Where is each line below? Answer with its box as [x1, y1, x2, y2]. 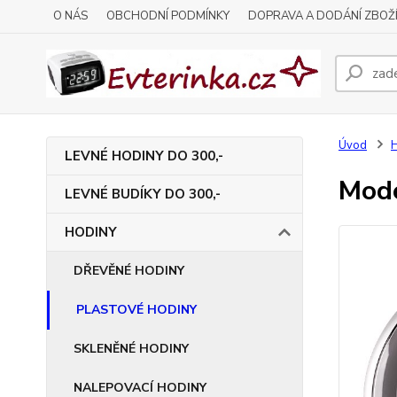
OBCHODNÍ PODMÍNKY [106, 8, 230, 24]
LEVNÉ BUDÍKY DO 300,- [65, 185, 221, 203]
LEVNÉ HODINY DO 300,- [65, 147, 223, 165]
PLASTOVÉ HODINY [76, 301, 197, 318]
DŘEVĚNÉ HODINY [74, 262, 184, 279]
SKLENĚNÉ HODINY [74, 340, 189, 357]
